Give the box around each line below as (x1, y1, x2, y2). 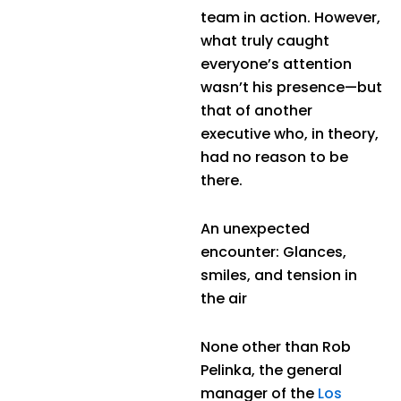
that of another (200, 100, 312, 122)
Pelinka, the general (200, 360, 342, 381)
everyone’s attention (200, 54, 352, 75)
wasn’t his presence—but (200, 77, 382, 98)
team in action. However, (200, 7, 380, 29)
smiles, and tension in (200, 265, 357, 286)
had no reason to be (200, 147, 348, 168)
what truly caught (200, 30, 329, 52)
